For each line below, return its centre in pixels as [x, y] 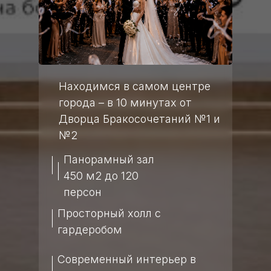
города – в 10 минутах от [125, 103]
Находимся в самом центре [134, 86]
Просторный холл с [109, 213]
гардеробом [90, 230]
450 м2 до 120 [101, 176]
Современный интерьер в [127, 259]
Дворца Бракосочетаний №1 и [139, 119]
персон [82, 192]
